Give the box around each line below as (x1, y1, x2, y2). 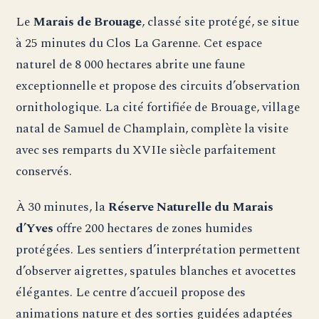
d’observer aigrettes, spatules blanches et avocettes (16, 261, 297, 281)
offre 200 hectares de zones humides (53, 218, 253, 238)
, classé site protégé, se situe (142, 11, 300, 31)
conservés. (16, 161, 73, 181)
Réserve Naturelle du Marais (108, 197, 274, 216)
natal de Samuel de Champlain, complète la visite (16, 118, 289, 138)
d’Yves (16, 218, 54, 238)
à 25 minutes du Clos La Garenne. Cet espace (16, 33, 263, 53)
